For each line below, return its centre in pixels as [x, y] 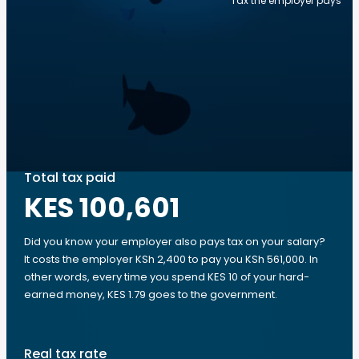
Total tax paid [70, 177]
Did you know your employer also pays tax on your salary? [175, 242]
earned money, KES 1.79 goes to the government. [151, 294]
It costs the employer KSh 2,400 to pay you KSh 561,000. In [171, 259]
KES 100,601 [102, 208]
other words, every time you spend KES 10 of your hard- [167, 277]
